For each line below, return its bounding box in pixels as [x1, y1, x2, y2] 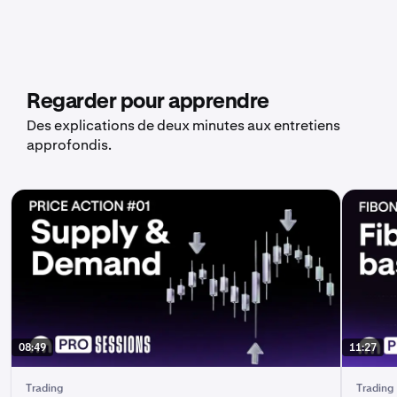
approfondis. [27, 136, 112, 154]
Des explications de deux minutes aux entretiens [27, 116, 340, 135]
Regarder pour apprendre [27, 91, 269, 113]
